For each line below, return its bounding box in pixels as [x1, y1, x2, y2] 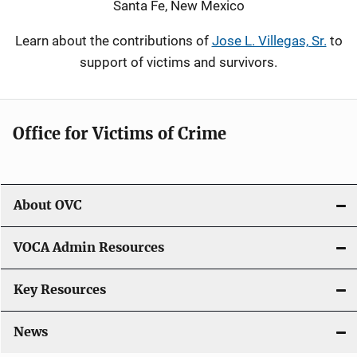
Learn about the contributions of [14, 33, 212, 49]
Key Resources [14, 282, 106, 297]
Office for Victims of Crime [13, 124, 226, 143]
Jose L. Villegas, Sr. [211, 33, 327, 49]
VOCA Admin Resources [14, 240, 164, 255]
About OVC [14, 198, 82, 213]
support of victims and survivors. [80, 54, 277, 70]
